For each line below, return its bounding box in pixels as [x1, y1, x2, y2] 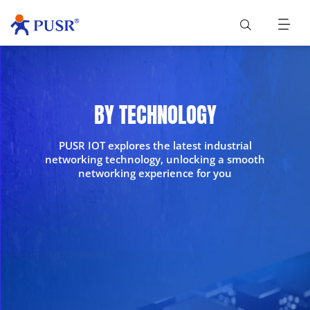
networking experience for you [78, 165, 232, 180]
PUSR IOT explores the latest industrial [58, 138, 252, 152]
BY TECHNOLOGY [93, 98, 217, 131]
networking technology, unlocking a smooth [45, 152, 265, 166]
